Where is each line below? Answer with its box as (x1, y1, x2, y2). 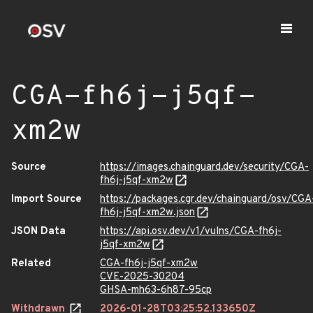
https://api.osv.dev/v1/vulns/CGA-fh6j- (100, 225, 282, 238)
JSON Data (11, 225, 66, 238)
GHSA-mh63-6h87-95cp (100, 284, 212, 297)
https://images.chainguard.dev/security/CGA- (100, 161, 309, 174)
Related (11, 257, 51, 270)
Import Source (11, 193, 82, 206)
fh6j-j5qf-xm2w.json (100, 206, 195, 219)
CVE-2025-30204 (100, 270, 184, 284)
